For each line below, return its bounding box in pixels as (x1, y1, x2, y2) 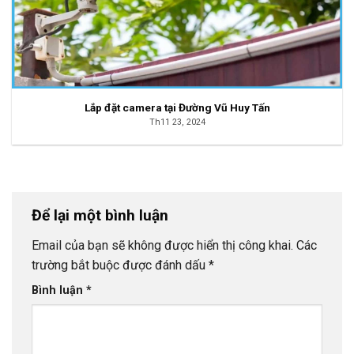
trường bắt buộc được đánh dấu (32, 258, 209, 273)
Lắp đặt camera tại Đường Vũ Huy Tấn (84, 101, 270, 115)
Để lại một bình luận (32, 206, 172, 225)
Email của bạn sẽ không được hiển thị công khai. (32, 238, 293, 254)
